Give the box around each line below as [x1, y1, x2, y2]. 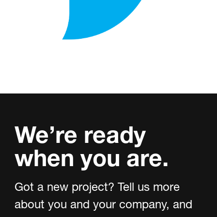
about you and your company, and [15, 197, 192, 211]
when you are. [15, 143, 169, 171]
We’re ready [15, 120, 146, 148]
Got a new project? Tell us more [15, 180, 180, 194]
